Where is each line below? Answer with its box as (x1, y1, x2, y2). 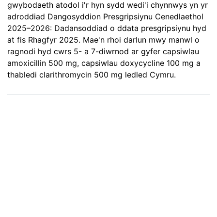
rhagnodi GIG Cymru (7, 124, 155, 143)
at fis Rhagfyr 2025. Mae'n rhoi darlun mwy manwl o (7, 35, 200, 45)
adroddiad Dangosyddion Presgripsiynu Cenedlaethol (7, 12, 203, 22)
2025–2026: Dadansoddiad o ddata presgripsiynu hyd (7, 23, 206, 33)
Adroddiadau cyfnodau (7, 102, 175, 121)
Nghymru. (7, 184, 43, 194)
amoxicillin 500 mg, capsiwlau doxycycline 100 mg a (7, 58, 201, 68)
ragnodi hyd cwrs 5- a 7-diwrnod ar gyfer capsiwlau (7, 46, 199, 57)
